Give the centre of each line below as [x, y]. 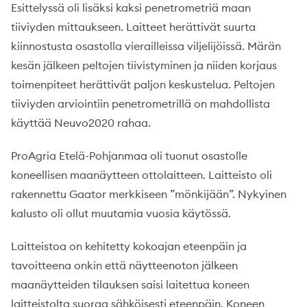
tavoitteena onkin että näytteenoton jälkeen [124, 265]
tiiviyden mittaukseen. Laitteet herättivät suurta [133, 27]
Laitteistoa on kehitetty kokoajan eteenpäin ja [129, 246]
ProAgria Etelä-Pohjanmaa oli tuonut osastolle [129, 156]
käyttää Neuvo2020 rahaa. [81, 123]
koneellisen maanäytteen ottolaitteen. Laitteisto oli [142, 175]
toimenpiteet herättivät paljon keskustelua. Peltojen [143, 84]
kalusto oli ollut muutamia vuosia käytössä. [121, 213]
